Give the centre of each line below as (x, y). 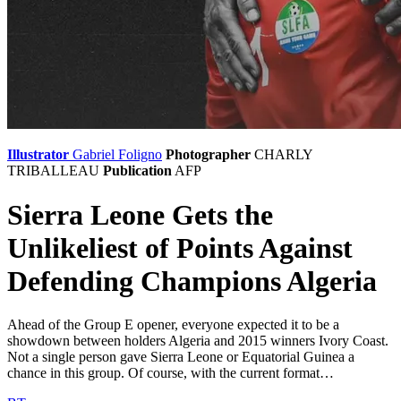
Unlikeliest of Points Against (180, 247)
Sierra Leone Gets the (140, 214)
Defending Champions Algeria (192, 281)
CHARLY (283, 155)
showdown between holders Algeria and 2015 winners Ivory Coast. (198, 341)
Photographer (208, 155)
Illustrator (38, 155)
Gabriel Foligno (117, 155)
